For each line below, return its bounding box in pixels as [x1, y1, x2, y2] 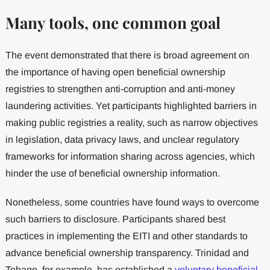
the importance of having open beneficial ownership [5, 67, 225, 78]
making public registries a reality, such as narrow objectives [5, 118, 258, 128]
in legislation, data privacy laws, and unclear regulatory [5, 134, 239, 145]
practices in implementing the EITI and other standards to [5, 231, 248, 242]
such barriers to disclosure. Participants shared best [5, 214, 225, 225]
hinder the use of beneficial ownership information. [5, 168, 220, 179]
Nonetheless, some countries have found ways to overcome [5, 197, 259, 208]
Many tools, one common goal [5, 12, 221, 34]
